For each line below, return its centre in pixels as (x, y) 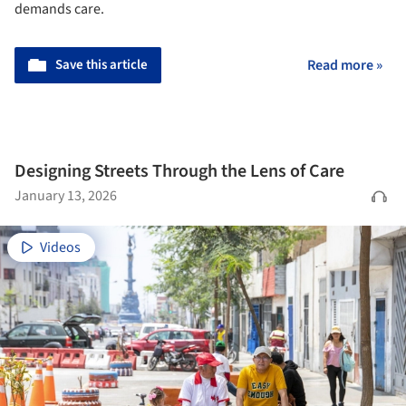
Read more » (345, 66)
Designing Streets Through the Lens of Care (179, 171)
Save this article (101, 65)
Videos (60, 247)
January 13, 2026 (66, 195)
